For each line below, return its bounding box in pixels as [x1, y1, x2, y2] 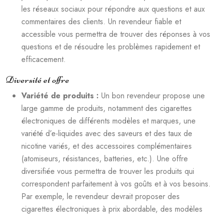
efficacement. [21, 53, 66, 65]
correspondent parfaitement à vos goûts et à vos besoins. [21, 178, 211, 189]
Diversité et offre [6, 73, 69, 86]
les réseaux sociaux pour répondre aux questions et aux [21, 3, 205, 15]
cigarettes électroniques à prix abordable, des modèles [21, 203, 202, 215]
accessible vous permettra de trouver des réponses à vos [21, 28, 210, 40]
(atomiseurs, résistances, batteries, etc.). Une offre [21, 153, 188, 164]
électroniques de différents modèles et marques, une [21, 115, 196, 126]
